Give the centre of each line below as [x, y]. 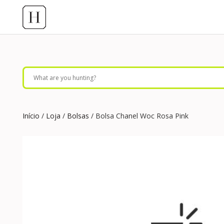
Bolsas [78, 116]
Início [31, 116]
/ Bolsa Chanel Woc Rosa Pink [139, 116]
